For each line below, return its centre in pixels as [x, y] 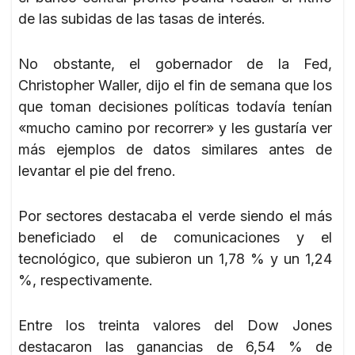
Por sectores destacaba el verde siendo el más [175, 216]
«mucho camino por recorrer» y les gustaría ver [175, 128]
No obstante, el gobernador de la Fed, [175, 63]
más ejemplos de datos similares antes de [175, 149]
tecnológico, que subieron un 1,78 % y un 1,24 [175, 258]
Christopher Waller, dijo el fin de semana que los [175, 85]
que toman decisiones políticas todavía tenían [175, 106]
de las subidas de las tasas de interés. [142, 18]
